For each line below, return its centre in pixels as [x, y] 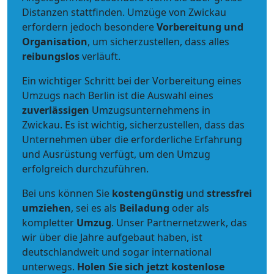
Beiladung [144, 208]
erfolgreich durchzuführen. [85, 169]
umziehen [46, 208]
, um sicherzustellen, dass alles [158, 42]
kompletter [49, 223]
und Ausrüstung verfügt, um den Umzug [116, 154]
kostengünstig [148, 193]
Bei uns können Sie [67, 193]
